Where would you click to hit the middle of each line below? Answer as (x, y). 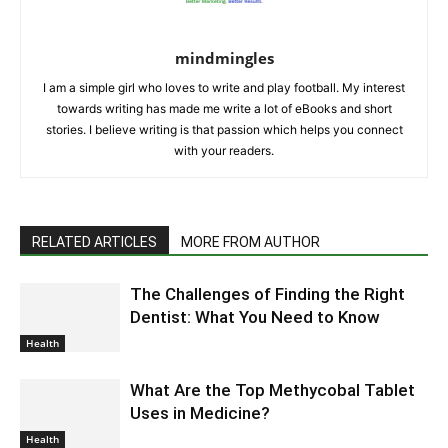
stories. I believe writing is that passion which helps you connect (224, 129)
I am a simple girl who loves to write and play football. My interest (224, 87)
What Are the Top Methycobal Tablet (272, 389)
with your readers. (224, 150)
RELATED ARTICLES (94, 241)
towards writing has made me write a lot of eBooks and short (224, 108)
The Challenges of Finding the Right (267, 293)
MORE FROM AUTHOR (250, 241)
